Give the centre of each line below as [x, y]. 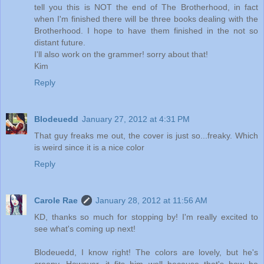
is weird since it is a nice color [89, 148]
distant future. [60, 43]
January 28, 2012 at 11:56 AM [151, 201]
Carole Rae [56, 201]
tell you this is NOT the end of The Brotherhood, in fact [146, 7]
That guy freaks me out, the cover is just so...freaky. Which [146, 136]
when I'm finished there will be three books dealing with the [146, 19]
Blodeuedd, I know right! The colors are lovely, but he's [146, 253]
